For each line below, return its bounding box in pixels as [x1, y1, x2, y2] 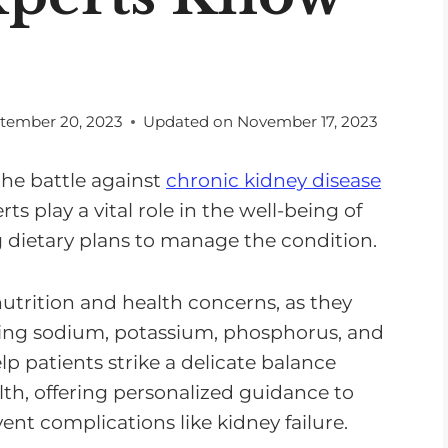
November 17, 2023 [236, 111, 378, 131]
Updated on [143, 111, 234, 131]
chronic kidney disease [166, 168, 381, 192]
